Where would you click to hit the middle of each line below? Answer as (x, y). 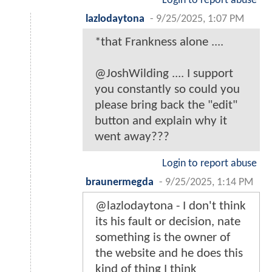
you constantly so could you (167, 90)
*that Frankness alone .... (159, 42)
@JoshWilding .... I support (164, 74)
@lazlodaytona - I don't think (171, 206)
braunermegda (120, 183)
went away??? (132, 137)
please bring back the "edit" (166, 106)
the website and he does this (169, 254)
